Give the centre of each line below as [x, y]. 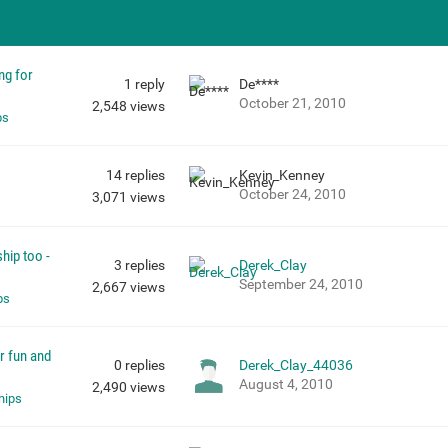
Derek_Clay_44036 [295, 365]
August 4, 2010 [285, 384]
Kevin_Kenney [281, 175]
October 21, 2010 [292, 103]
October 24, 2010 [292, 194]
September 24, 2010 [300, 284]
